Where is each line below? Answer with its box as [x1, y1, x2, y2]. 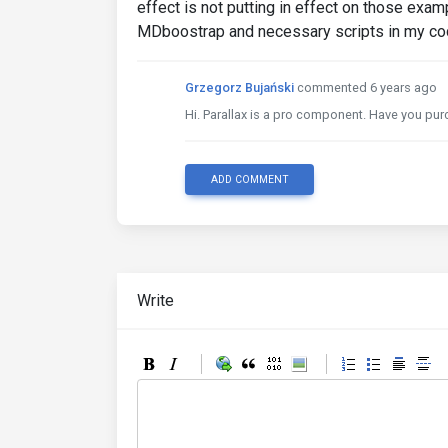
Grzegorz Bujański [185, 80, 294, 95]
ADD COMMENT [210, 173, 289, 186]
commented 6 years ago [297, 80, 437, 95]
